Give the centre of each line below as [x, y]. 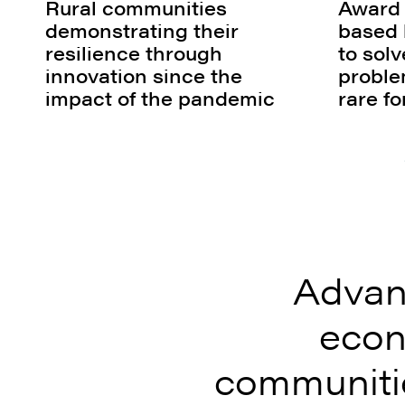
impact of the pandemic [160, 99]
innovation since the [144, 76]
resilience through [134, 53]
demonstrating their [142, 31]
